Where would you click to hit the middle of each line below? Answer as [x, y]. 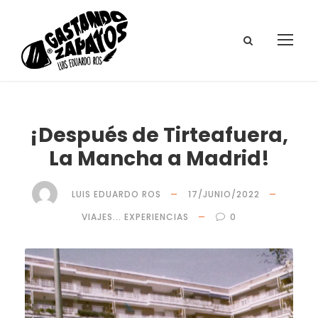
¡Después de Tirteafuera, [159, 135]
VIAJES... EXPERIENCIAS [135, 217]
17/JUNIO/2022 [224, 194]
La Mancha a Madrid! [159, 159]
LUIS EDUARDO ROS [116, 194]
